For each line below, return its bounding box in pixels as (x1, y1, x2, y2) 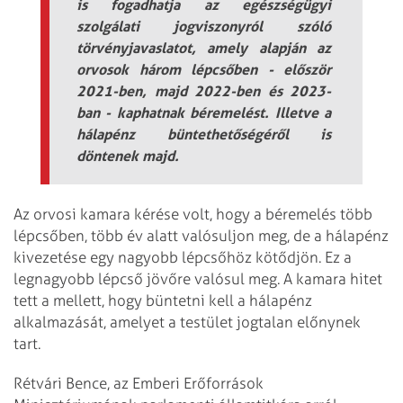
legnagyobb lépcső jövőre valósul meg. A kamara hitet (13, 269, 382, 288)
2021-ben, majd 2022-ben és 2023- (76, 81, 331, 100)
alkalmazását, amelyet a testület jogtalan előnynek (13, 312, 361, 331)
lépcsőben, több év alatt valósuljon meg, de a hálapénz (13, 226, 389, 245)
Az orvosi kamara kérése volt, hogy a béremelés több (13, 204, 372, 223)
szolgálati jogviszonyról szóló (76, 16, 331, 35)
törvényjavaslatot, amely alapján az (76, 38, 331, 57)
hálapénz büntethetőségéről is (76, 124, 331, 143)
